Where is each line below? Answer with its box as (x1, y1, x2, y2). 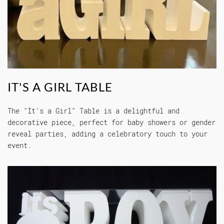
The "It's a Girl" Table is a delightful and (7, 105, 179, 115)
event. (7, 140, 31, 150)
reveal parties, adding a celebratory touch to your (7, 128, 207, 138)
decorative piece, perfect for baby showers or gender (7, 117, 215, 127)
